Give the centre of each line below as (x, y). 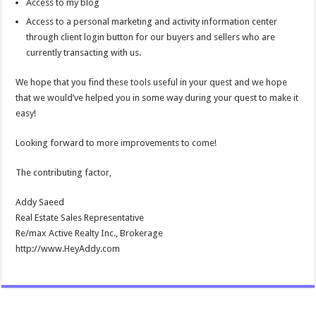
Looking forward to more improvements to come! (116, 143)
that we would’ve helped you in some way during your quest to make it (157, 98)
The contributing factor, (64, 172)
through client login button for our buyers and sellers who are (151, 37)
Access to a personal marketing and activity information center (152, 22)
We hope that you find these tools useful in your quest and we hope (152, 82)
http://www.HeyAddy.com (68, 249)
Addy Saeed (40, 202)
